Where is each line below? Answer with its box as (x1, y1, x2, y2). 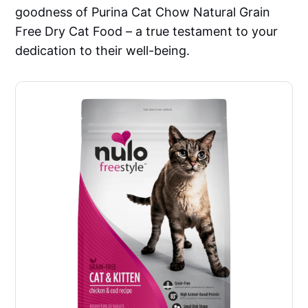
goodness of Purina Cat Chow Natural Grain (15, 5, 271, 20)
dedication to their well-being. (15, 43, 190, 58)
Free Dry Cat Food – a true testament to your (15, 24, 278, 39)
